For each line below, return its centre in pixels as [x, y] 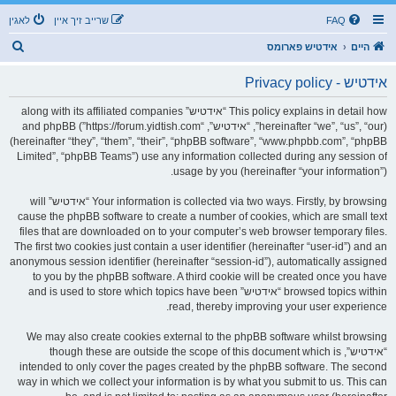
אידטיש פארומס [302, 47]
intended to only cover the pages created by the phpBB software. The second [203, 367]
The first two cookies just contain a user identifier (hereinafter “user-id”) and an [201, 247]
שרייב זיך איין [81, 20]
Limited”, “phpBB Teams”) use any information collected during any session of [202, 156]
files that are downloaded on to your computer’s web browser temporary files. [203, 232]
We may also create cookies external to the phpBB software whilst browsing [207, 337]
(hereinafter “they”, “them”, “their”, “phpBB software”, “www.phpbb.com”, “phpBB [198, 141]
